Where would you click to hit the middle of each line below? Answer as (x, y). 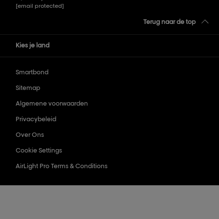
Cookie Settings (39, 150)
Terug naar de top (169, 22)
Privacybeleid (36, 119)
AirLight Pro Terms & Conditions (62, 166)
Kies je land (33, 45)
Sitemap (28, 88)
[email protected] (40, 6)
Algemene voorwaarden (52, 103)
